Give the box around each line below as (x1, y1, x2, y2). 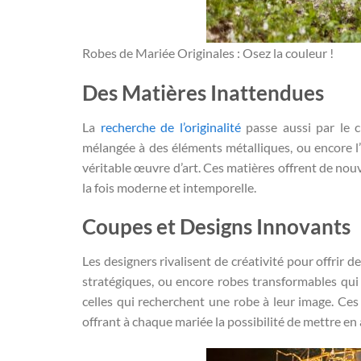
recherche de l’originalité (100, 118, 241, 135)
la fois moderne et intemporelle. (82, 179, 256, 195)
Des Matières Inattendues (82, 80, 324, 105)
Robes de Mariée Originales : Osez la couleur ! (82, 44, 334, 60)
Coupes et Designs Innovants (82, 214, 351, 239)
